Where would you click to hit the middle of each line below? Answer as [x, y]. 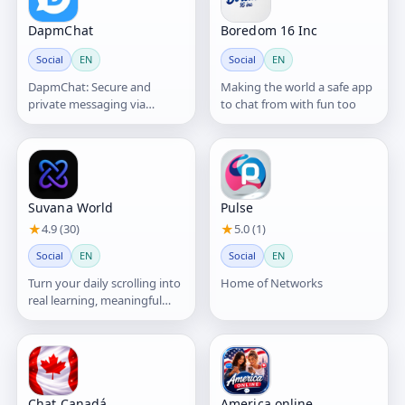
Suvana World [71, 207]
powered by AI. [68, 334]
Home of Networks [272, 283]
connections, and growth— [101, 317]
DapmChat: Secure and [89, 87]
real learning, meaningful [95, 300]
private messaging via [87, 104]
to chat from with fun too [288, 104]
